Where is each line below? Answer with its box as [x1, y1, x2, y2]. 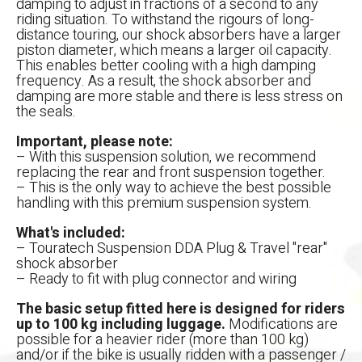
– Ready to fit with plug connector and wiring [16, 267, 297, 290]
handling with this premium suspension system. [16, 192, 312, 214]
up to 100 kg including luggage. [16, 313, 225, 335]
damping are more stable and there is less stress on [16, 85, 343, 107]
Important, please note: [16, 130, 173, 153]
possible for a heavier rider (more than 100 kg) [16, 328, 309, 351]
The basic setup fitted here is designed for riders [16, 297, 345, 320]
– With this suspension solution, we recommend [16, 145, 316, 168]
